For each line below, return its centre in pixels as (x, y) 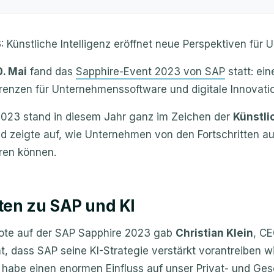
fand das (51, 71)
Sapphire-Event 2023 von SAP (150, 71)
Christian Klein (214, 233)
